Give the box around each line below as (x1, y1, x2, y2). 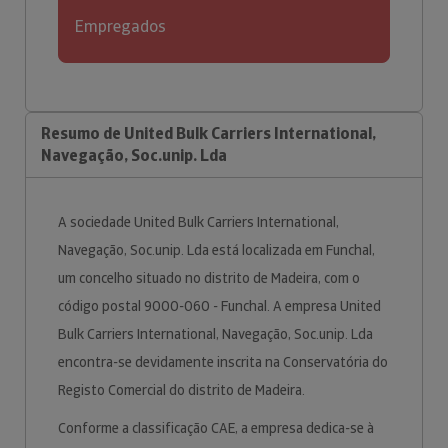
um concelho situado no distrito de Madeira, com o (58, 269, 360, 287)
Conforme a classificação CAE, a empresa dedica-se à (58, 419, 374, 437)
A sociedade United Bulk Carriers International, (58, 213, 339, 231)
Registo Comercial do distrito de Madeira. (58, 381, 308, 399)
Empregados (75, 16, 166, 37)
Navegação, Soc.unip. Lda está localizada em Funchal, (58, 241, 375, 259)
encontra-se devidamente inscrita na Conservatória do (58, 353, 388, 371)
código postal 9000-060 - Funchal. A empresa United (58, 297, 381, 315)
